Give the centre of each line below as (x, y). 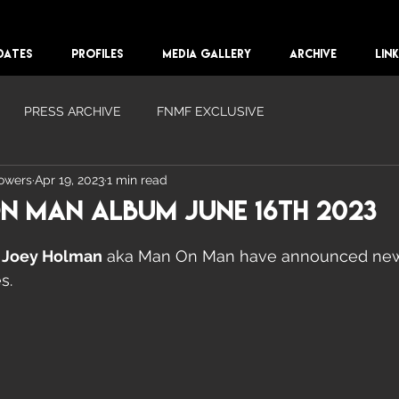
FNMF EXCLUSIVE (211, 111)
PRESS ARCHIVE (73, 111)
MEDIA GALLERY (207, 53)
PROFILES (97, 53)
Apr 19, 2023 (69, 179)
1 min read (137, 179)
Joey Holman (52, 256)
